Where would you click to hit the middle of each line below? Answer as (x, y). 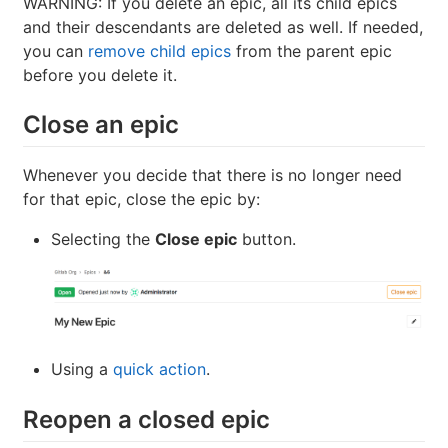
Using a (82, 368)
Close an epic (101, 125)
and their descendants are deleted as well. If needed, (223, 27)
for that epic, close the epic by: (141, 199)
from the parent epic (311, 51)
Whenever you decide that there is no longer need (212, 175)
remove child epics (159, 51)
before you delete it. (100, 75)
